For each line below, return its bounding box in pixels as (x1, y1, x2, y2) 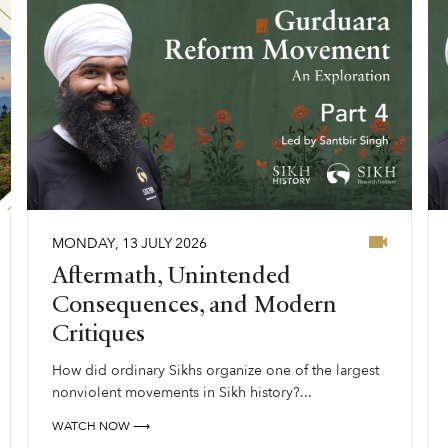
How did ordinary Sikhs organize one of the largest (52, 361, 379, 381)
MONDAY (52, 234, 115, 254)
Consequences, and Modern (52, 294, 337, 319)
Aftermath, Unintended (52, 265, 291, 290)
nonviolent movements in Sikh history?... (52, 383, 312, 403)
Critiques (52, 323, 145, 348)
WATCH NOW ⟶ (52, 418, 150, 435)
